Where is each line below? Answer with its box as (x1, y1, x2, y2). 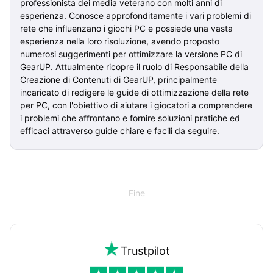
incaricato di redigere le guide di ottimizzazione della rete (20, 87, 249, 97)
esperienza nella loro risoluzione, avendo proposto (20, 35, 219, 46)
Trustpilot (120, 244, 170, 257)
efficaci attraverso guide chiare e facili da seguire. (20, 125, 219, 136)
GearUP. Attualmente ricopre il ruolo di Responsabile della (20, 61, 249, 72)
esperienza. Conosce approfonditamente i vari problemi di (20, 10, 251, 21)
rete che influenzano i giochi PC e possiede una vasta (20, 23, 233, 34)
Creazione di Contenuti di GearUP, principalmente (20, 74, 217, 85)
